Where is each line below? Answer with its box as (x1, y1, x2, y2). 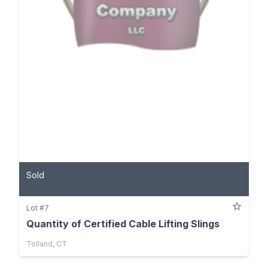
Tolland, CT (26, 239, 67, 249)
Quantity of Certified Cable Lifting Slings (26, 218, 220, 230)
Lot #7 (26, 203, 49, 213)
